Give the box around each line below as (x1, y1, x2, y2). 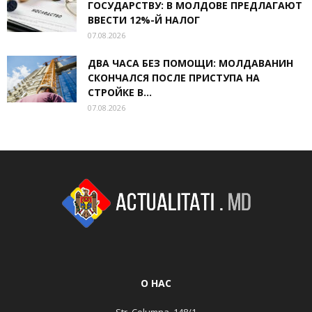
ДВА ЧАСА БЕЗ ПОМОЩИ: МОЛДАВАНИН (88, 56, 293, 70)
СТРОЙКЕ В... (88, 86, 152, 100)
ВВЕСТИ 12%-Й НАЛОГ (88, 13, 200, 27)
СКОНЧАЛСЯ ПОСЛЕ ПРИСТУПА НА (88, 71, 260, 85)
